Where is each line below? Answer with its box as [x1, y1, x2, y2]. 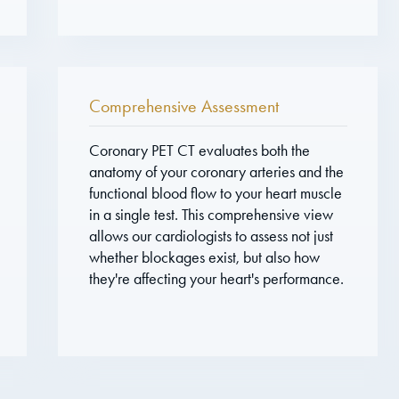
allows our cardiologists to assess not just [88, 226, 333, 245]
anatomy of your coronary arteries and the [88, 162, 344, 181]
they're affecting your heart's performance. [88, 269, 344, 288]
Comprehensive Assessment [88, 94, 279, 117]
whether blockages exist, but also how [88, 248, 320, 266]
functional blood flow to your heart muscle [88, 183, 342, 202]
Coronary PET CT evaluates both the [88, 141, 310, 159]
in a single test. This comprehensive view [88, 205, 333, 224]
